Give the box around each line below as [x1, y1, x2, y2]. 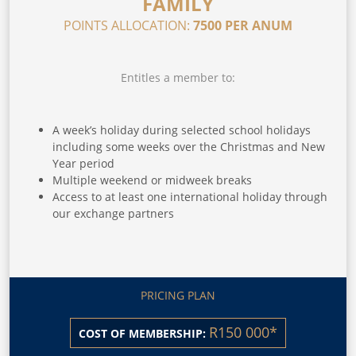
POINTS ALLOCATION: [64, 16, 193, 34]
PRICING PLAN [141, 287, 215, 303]
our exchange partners [52, 205, 174, 221]
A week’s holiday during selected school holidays [52, 122, 311, 137]
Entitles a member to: [121, 69, 235, 85]
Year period [52, 155, 114, 171]
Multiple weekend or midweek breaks [52, 172, 252, 188]
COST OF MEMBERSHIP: [79, 325, 206, 341]
